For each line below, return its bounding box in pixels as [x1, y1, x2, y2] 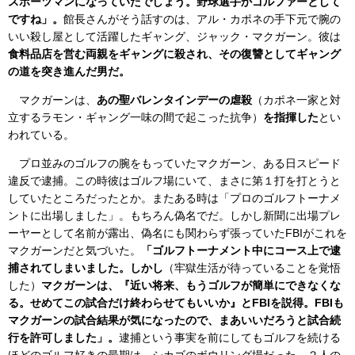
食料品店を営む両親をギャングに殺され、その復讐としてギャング [8, 47, 341, 60]
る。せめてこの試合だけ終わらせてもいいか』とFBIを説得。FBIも [8, 296, 344, 309]
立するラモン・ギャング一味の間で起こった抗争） [8, 110, 263, 124]
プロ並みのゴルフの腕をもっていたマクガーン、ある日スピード [8, 156, 341, 170]
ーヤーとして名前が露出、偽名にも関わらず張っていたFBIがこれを [8, 226, 347, 239]
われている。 [8, 128, 74, 141]
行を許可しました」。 [8, 330, 119, 344]
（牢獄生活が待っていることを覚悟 [163, 261, 341, 274]
